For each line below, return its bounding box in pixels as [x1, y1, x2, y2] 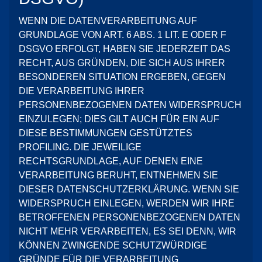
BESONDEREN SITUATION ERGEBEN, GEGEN [19, 72, 226, 82]
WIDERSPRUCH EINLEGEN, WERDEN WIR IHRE [19, 198, 235, 208]
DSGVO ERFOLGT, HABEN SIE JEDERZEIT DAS [19, 44, 230, 54]
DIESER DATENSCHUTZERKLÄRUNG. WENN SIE [19, 184, 239, 194]
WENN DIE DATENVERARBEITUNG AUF [19, 16, 197, 26]
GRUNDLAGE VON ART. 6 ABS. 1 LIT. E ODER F [19, 30, 226, 40]
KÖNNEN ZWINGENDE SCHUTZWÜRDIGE [19, 240, 207, 250]
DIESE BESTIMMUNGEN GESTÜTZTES [19, 128, 192, 138]
